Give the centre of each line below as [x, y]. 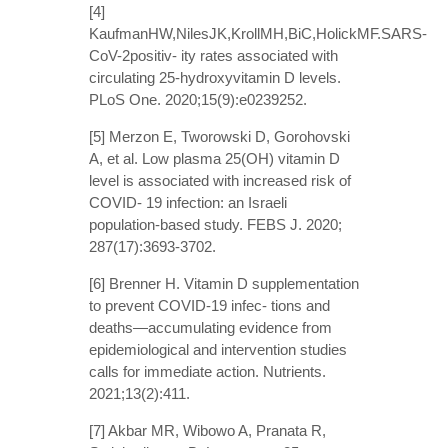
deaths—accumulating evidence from [210, 327]
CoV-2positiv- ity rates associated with [213, 55]
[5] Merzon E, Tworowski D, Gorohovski [219, 136]
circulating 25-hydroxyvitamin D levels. [215, 77]
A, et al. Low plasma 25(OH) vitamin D [214, 158]
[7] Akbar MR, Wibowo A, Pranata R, [207, 430]
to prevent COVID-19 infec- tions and [209, 305]
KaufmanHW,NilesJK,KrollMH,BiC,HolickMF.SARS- [258, 33]
